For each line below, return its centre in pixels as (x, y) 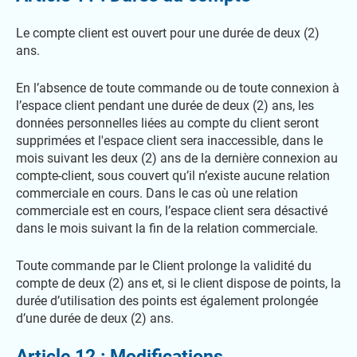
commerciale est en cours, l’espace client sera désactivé (172, 211)
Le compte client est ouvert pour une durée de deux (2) (168, 33)
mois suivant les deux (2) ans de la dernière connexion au (177, 158)
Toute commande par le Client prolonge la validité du (164, 266)
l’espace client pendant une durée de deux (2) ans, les (165, 106)
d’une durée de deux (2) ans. (95, 318)
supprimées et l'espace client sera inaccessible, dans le (169, 141)
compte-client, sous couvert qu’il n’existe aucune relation (173, 176)
